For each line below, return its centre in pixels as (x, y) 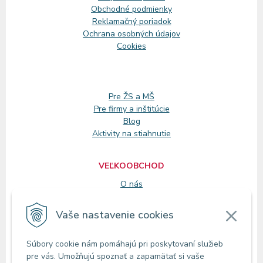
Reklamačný (115, 21)
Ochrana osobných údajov (131, 33)
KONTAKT (131, 228)
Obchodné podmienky (131, 9)
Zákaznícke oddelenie (131, 247)
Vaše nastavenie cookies (115, 215)
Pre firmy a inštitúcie (131, 109)
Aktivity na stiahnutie (131, 133)
